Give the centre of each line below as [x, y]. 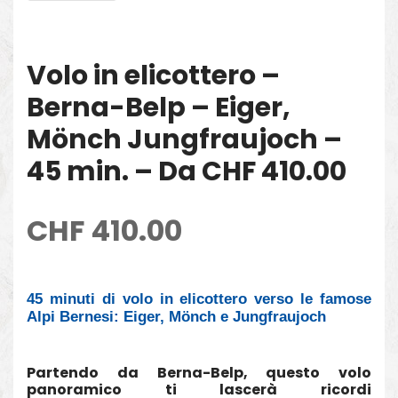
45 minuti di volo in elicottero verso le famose [199, 298]
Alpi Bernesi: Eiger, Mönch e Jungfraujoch [176, 316]
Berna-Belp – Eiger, [159, 107]
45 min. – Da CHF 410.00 [187, 171]
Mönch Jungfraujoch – [184, 139]
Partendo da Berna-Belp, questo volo [199, 372]
